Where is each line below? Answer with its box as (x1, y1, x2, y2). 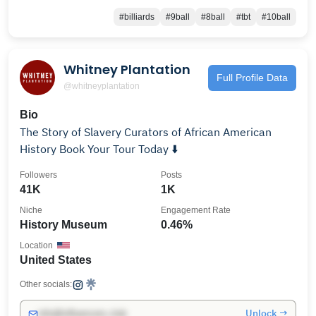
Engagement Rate (161, 205, 231, 215)
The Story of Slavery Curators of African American (20, 125, 124, 139)
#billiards (119, 12, 154, 22)
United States (20, 254, 92, 266)
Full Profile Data (217, 71, 288, 83)
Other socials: (20, 279, 72, 289)
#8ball (201, 12, 225, 22)
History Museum (20, 219, 107, 231)
